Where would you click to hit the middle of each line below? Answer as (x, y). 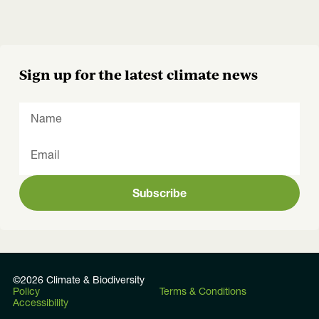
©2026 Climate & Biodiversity (79, 281)
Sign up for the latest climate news (138, 74)
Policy (26, 293)
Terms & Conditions (203, 293)
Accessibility (41, 304)
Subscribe (159, 195)
